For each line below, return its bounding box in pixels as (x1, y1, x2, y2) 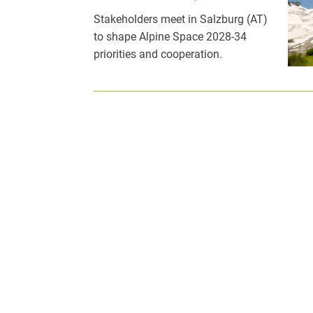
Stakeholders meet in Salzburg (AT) (94, 12, 268, 26)
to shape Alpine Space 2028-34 (94, 29, 247, 43)
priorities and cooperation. (94, 47, 223, 61)
